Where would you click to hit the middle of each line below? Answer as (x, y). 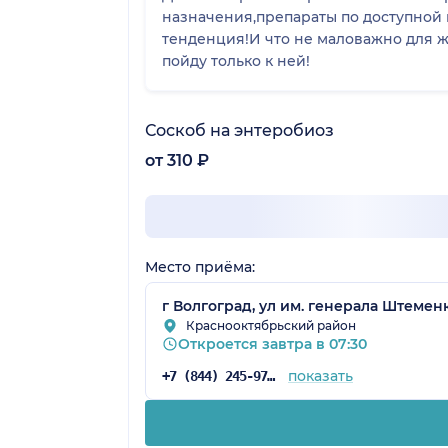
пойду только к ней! (236, 60)
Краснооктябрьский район (271, 325)
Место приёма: (200, 266)
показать (320, 375)
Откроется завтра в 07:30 (272, 343)
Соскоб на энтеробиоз (239, 130)
